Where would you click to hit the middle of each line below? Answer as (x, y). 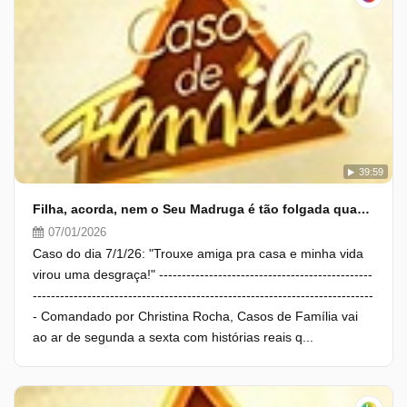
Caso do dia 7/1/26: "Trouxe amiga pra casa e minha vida (198, 253)
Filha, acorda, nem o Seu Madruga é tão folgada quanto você (363, 209)
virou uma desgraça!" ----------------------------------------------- (203, 274)
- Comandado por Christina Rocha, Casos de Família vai (195, 316)
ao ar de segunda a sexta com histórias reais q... (173, 337)
